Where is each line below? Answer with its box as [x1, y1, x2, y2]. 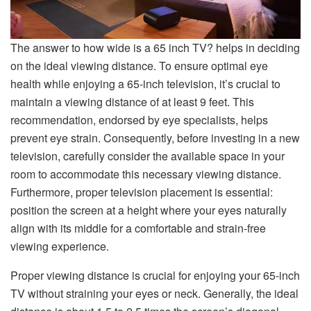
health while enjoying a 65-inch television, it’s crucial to [10, 76, 280, 92]
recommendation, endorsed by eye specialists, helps [10, 112, 268, 128]
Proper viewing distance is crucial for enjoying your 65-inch [10, 267, 300, 284]
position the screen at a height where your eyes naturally [10, 202, 287, 219]
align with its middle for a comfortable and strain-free [10, 220, 266, 237]
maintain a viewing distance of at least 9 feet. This [10, 94, 254, 110]
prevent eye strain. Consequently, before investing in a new [10, 130, 300, 146]
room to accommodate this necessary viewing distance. [10, 166, 281, 183]
